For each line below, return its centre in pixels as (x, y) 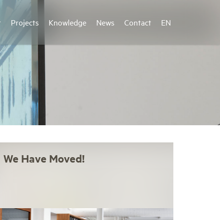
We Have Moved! (44, 158)
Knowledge (68, 22)
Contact (138, 22)
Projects (25, 22)
